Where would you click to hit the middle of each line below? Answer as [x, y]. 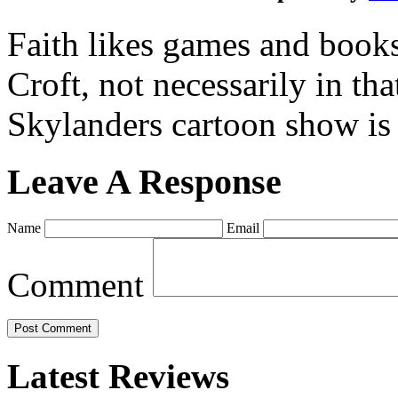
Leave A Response [144, 181]
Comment [76, 284]
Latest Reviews [118, 376]
